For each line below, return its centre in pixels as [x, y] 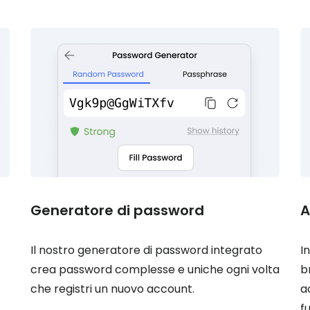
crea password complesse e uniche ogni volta [155, 270]
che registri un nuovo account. [112, 289]
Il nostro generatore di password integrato [146, 250]
